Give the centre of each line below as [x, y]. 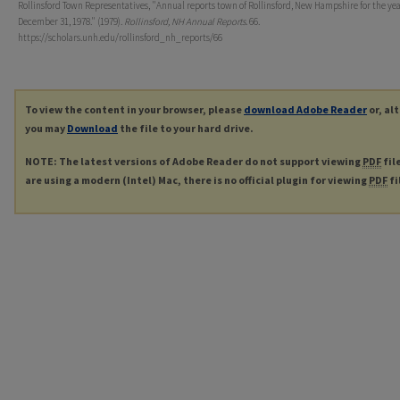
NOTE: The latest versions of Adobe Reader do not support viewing [194, 162]
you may [46, 129]
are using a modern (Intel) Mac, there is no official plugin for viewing [197, 180]
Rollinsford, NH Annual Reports [185, 22]
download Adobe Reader [305, 110]
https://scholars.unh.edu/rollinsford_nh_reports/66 [120, 38]
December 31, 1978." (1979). [71, 22]
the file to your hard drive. [186, 129]
